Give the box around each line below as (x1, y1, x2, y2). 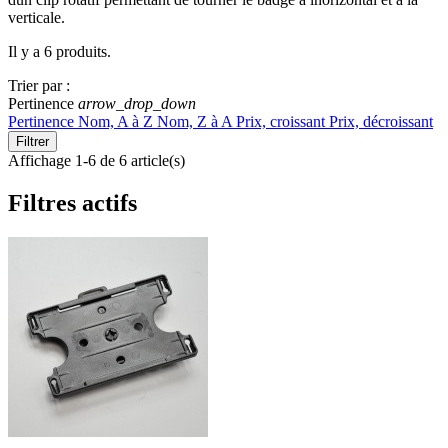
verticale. (8, 9, 65, 27)
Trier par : (8, 77, 70, 95)
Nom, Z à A (157, 113, 236, 131)
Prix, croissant (236, 113, 329, 131)
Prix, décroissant (329, 113, 433, 131)
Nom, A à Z (78, 113, 157, 131)
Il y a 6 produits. (8, 43, 111, 61)
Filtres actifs (8, 190, 137, 217)
